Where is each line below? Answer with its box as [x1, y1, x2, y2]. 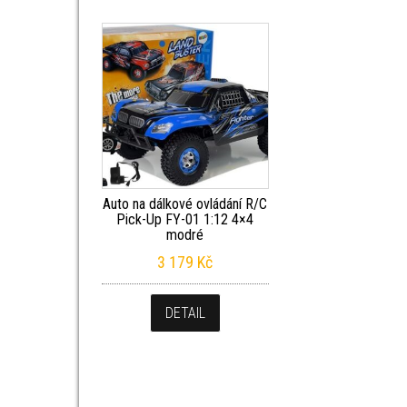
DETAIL [164, 304, 205, 323]
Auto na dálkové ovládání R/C [103, 195, 268, 213]
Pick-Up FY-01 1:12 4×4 [116, 211, 254, 229]
